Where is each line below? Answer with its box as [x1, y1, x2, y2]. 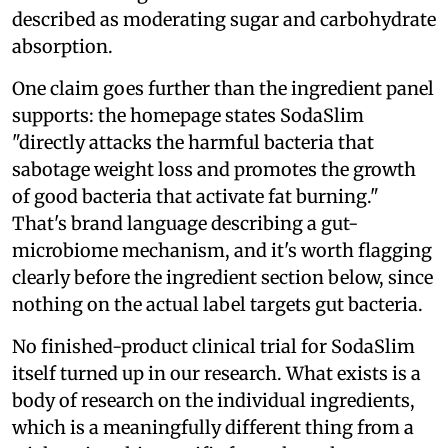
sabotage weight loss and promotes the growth [12, 158, 416, 182]
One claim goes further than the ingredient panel [12, 77, 434, 101]
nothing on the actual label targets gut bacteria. [12, 293, 423, 317]
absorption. [12, 35, 113, 59]
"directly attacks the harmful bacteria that [12, 131, 374, 155]
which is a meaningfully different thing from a [12, 416, 414, 440]
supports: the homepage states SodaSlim [12, 104, 364, 128]
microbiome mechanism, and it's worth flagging [12, 239, 432, 263]
